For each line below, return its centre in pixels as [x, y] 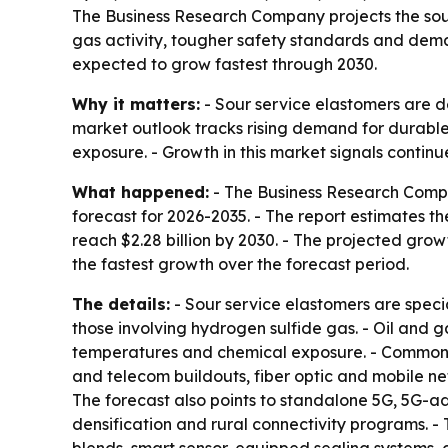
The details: [121, 304]
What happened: [140, 192]
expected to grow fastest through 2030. [224, 64]
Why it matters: [136, 104]
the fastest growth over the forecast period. [240, 264]
